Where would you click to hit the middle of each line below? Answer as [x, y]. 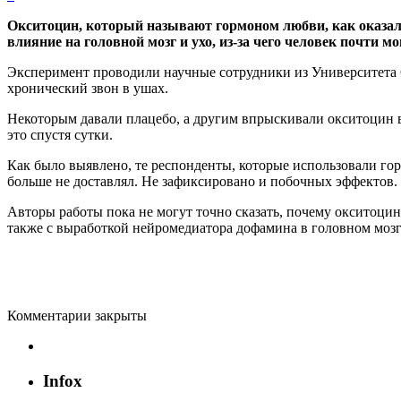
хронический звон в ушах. [88, 88]
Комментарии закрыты [77, 315]
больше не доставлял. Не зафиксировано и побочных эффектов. [202, 181]
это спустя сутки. [60, 134]
